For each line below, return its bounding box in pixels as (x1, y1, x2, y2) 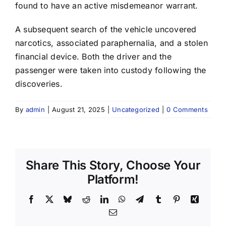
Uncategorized (112, 105, 160, 114)
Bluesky (71, 194, 99, 203)
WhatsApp (125, 194, 161, 203)
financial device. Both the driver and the (15, 51, 172, 62)
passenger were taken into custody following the (15, 65, 206, 75)
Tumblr (161, 194, 186, 203)
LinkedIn (108, 194, 138, 203)
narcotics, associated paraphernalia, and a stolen (15, 37, 208, 48)
